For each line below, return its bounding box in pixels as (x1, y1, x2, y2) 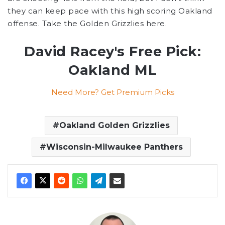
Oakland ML (68, 61, 157, 78)
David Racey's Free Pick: (24, 43, 201, 60)
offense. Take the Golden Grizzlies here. (8, 18, 167, 28)
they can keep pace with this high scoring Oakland (8, 6, 212, 16)
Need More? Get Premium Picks (51, 87, 174, 97)
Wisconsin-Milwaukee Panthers (46, 142, 183, 152)
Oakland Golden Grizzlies (59, 121, 170, 131)
